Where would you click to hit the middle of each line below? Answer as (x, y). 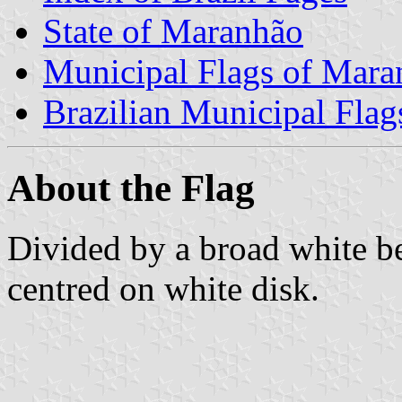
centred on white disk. (163, 288)
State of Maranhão (173, 31)
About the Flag (131, 188)
